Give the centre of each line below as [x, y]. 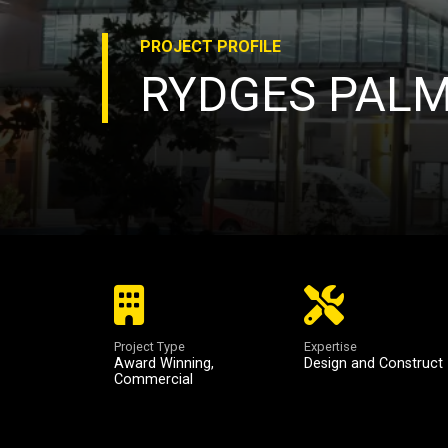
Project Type [149, 346]
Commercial [153, 379]
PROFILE [247, 46]
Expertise [330, 346]
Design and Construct [373, 363]
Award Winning [162, 363]
